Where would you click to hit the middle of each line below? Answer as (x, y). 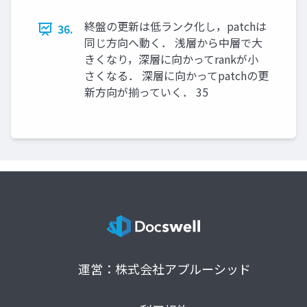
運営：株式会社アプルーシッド (164, 269)
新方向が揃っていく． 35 (146, 92)
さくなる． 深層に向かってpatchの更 (176, 76)
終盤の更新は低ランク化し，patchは (175, 26)
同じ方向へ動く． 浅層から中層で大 (173, 43)
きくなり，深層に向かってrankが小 (171, 59)
